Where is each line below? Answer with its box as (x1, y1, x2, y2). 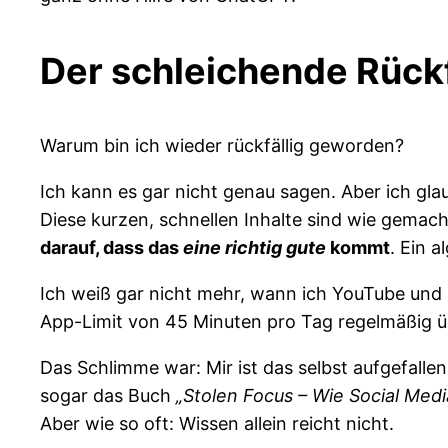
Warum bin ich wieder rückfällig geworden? (40, 134, 404, 156)
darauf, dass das (40, 236, 183, 258)
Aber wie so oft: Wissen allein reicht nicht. (40, 412, 394, 434)
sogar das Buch (40, 384, 176, 406)
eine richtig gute (183, 236, 326, 258)
